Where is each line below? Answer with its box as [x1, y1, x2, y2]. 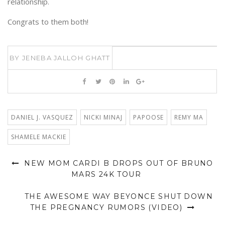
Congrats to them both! [8, 17, 88, 27]
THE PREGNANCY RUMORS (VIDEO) [30, 203, 185, 212]
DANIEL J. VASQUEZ [11, 113, 73, 122]
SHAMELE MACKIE [11, 133, 66, 142]
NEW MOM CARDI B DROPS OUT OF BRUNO [21, 159, 213, 168]
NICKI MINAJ [84, 113, 123, 122]
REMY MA [174, 113, 203, 122]
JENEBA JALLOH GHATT [22, 54, 110, 62]
